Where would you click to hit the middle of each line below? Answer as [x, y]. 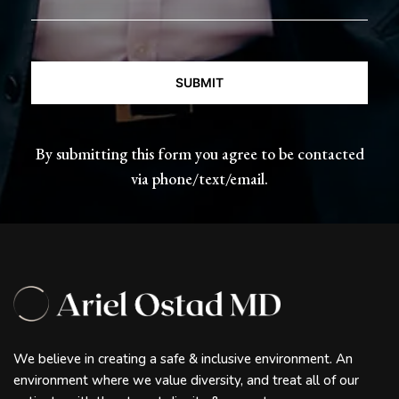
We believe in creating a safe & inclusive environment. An [183, 359]
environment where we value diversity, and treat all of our [186, 381]
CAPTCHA [71, 58]
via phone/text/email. [199, 179]
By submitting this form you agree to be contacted [199, 154]
